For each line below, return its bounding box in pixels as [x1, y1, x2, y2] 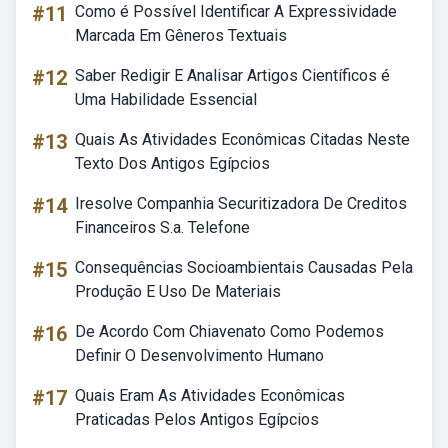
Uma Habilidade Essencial [75, 90, 257, 109]
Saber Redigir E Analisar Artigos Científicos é [75, 66, 390, 85]
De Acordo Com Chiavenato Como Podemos [75, 322, 384, 341]
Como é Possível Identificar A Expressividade [75, 2, 397, 21]
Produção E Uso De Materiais [75, 282, 281, 301]
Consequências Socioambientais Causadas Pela [75, 258, 413, 277]
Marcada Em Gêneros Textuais [75, 26, 287, 45]
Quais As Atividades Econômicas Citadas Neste [75, 130, 410, 149]
